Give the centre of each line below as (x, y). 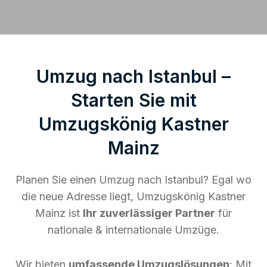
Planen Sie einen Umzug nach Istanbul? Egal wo (133, 179)
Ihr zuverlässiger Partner (149, 213)
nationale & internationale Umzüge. (133, 229)
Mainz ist (59, 213)
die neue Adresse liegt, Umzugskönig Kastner (133, 196)
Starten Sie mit (133, 100)
